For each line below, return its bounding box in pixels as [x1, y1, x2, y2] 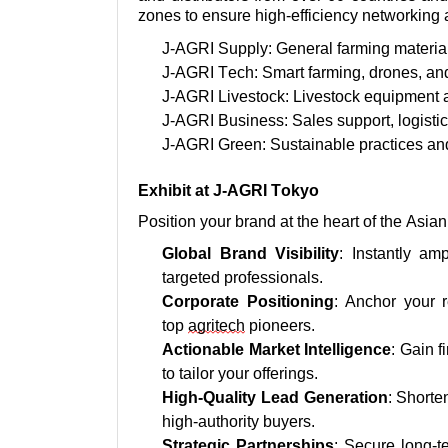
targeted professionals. [162, 269, 323, 287]
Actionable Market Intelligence [162, 341, 391, 359]
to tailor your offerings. [162, 365, 318, 383]
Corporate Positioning [162, 293, 334, 311]
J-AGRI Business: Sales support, [162, 111, 398, 129]
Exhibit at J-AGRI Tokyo [138, 181, 319, 199]
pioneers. [245, 317, 315, 335]
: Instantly [339, 245, 419, 263]
